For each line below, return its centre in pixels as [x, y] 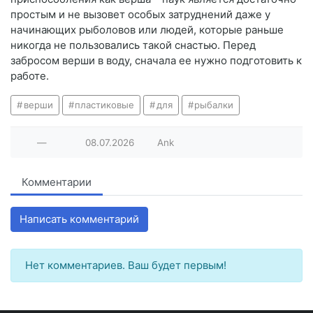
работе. [30, 76]
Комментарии [57, 182]
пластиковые [105, 105]
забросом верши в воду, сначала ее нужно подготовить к [156, 61]
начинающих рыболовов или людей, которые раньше [147, 30]
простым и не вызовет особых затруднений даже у [140, 15]
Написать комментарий [79, 219]
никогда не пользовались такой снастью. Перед [133, 45]
